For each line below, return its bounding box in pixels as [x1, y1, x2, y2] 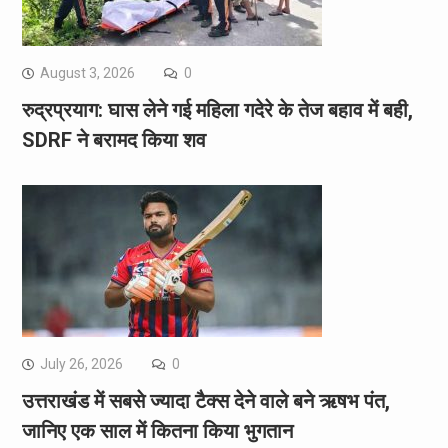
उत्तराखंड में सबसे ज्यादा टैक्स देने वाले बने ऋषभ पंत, [21, 388, 390, 413]
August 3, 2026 [39, 64, 135, 81]
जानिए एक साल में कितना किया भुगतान [21, 418, 293, 443]
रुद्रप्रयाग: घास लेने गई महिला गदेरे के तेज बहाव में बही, [21, 97, 413, 122]
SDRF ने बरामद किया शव [21, 127, 206, 152]
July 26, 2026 [39, 355, 123, 372]
